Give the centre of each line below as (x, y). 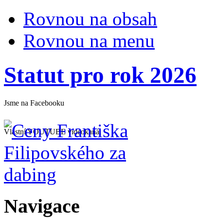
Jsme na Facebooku (34, 103)
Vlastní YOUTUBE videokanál (53, 131)
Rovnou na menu (89, 41)
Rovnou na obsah (90, 19)
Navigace (42, 206)
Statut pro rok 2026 (100, 75)
